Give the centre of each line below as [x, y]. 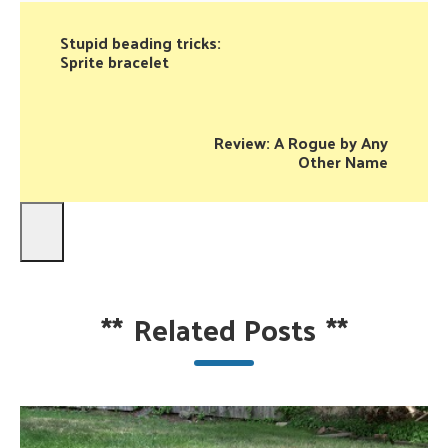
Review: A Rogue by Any [301, 142]
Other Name [343, 161]
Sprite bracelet [114, 61]
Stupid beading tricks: [140, 42]
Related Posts [224, 328]
